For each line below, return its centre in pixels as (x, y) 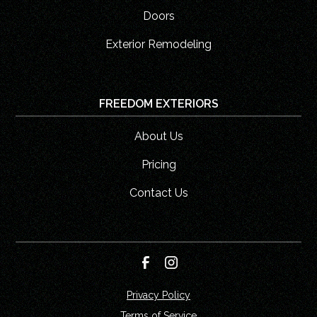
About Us (158, 136)
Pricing (158, 164)
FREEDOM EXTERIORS (158, 103)
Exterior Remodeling (158, 44)
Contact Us (158, 192)
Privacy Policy (158, 295)
